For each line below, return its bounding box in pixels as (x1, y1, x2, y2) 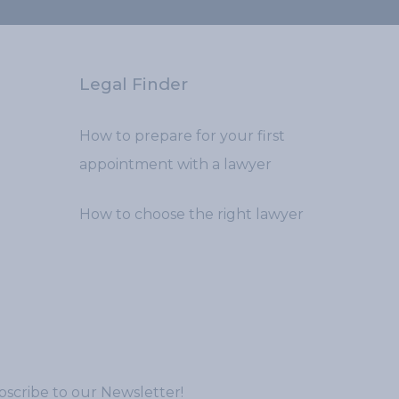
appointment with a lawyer (79, 156, 272, 173)
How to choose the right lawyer (79, 206, 304, 223)
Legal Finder (79, 74, 188, 94)
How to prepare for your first (79, 127, 285, 144)
